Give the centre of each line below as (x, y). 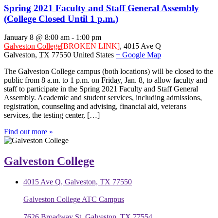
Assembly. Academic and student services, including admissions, (103, 98)
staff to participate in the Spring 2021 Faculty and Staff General (101, 89)
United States (93, 55)
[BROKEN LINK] (90, 46)
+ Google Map (138, 55)
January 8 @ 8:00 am (37, 37)
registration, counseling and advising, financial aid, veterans (95, 107)
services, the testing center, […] (52, 115)
